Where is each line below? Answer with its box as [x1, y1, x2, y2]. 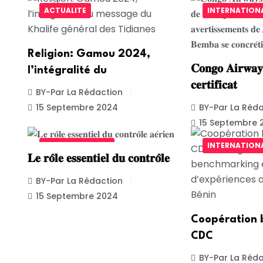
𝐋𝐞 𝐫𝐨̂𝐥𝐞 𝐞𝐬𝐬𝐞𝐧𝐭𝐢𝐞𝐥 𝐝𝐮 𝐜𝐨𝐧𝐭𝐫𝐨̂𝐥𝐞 [28, 153, 170, 164]
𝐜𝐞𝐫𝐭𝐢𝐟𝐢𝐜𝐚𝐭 [190, 80, 237, 91]
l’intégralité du [28, 65, 107, 76]
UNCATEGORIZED [44, 140, 110, 151]
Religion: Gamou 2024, [28, 48, 150, 59]
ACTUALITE [44, 5, 86, 16]
